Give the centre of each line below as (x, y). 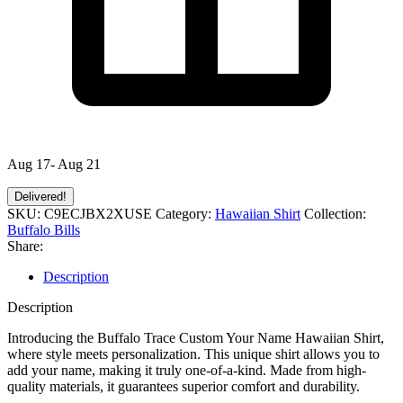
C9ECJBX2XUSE (100, 213)
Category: (184, 213)
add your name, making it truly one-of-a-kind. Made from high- (187, 370)
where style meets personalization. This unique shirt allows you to (193, 354)
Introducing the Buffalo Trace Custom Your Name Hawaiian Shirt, (196, 337)
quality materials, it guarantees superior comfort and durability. (184, 386)
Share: (25, 246)
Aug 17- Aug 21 (54, 164)
